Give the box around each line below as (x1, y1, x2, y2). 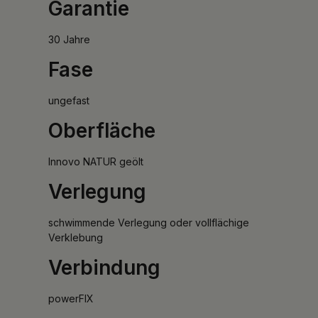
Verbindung (48, 255, 160, 280)
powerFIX (48, 292, 94, 305)
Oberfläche (48, 118, 155, 143)
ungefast (48, 94, 89, 106)
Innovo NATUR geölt (48, 155, 143, 168)
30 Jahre (48, 33, 90, 45)
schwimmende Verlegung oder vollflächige (48, 216, 249, 229)
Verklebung (48, 231, 103, 243)
